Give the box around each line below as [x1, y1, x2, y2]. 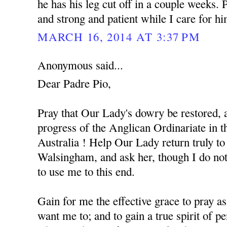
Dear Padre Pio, [37, 75, 111, 91]
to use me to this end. [37, 164, 135, 179]
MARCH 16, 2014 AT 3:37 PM [37, 28, 200, 44]
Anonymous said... [37, 57, 124, 73]
